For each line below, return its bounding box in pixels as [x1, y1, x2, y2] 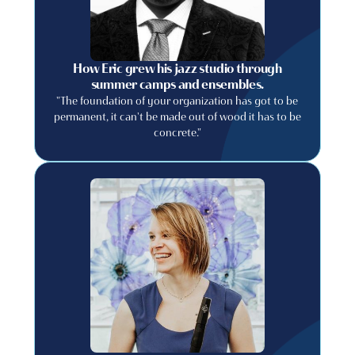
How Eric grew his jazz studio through [73, 61, 282, 76]
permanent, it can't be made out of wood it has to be [53, 109, 301, 124]
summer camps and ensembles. [90, 77, 265, 92]
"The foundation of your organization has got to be [56, 94, 299, 108]
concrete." [153, 125, 201, 139]
